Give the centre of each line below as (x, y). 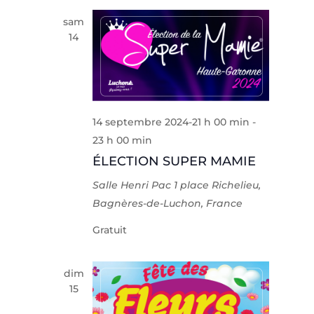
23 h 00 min (123, 141)
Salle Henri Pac (134, 185)
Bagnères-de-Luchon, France (168, 204)
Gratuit (110, 230)
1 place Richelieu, (218, 185)
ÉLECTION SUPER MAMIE (175, 162)
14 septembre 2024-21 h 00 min (171, 122)
